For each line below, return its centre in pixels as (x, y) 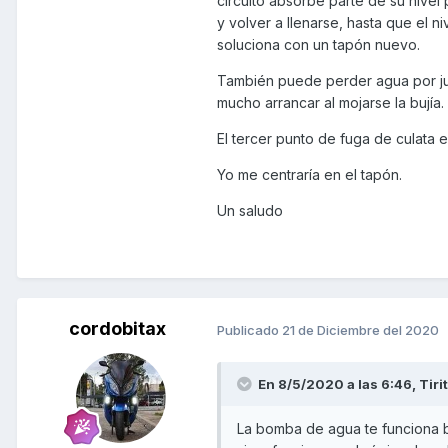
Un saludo (250, 210)
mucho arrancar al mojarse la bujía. (330, 102)
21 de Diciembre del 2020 (360, 329)
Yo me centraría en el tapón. (309, 174)
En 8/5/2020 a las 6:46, (338, 384)
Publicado (249, 329)
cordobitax (117, 329)
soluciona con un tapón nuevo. (318, 44)
